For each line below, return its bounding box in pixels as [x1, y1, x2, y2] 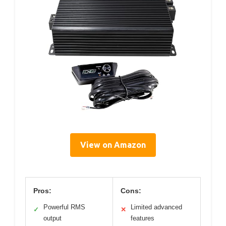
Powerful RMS [43, 203, 85, 211]
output [43, 214, 62, 222]
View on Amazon [80, 140, 146, 149]
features [131, 214, 154, 222]
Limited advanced [131, 203, 182, 211]
